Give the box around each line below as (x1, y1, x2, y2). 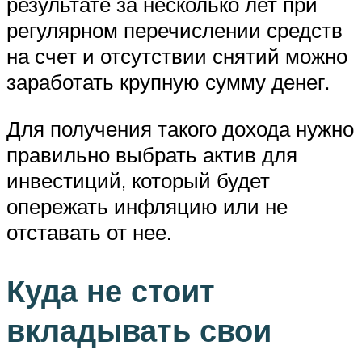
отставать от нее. (6, 219, 171, 246)
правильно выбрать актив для (6, 141, 297, 168)
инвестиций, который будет (6, 167, 270, 194)
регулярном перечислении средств (6, 17, 343, 44)
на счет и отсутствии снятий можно (6, 43, 347, 69)
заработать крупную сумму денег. (6, 69, 330, 95)
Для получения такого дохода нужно (6, 116, 354, 142)
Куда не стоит (6, 270, 215, 310)
